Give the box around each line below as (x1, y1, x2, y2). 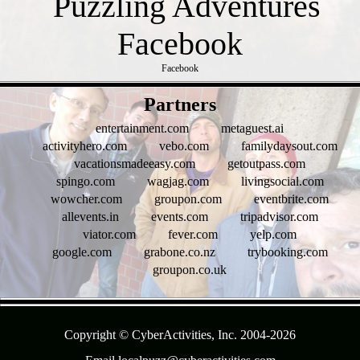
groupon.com (154, 192, 222, 207)
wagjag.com (146, 174, 209, 189)
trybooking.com (247, 245, 328, 260)
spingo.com (55, 174, 115, 189)
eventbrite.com (254, 192, 329, 207)
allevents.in (61, 210, 119, 224)
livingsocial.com (240, 174, 324, 189)
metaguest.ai (221, 121, 284, 136)
